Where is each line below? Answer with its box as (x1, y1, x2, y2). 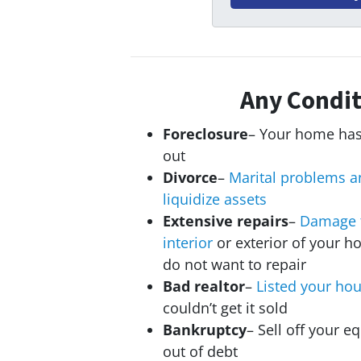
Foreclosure (163, 124, 248, 144)
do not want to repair (163, 255, 306, 275)
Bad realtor (163, 276, 245, 297)
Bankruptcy (163, 320, 247, 340)
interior (163, 233, 213, 253)
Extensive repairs (163, 211, 288, 231)
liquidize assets (163, 189, 267, 210)
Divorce (163, 168, 218, 188)
